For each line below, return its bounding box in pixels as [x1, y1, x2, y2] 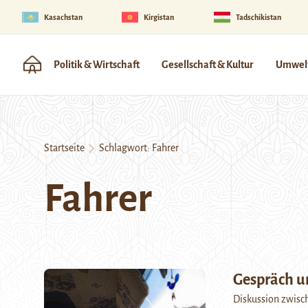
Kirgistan [144, 12, 175, 21]
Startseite [44, 142, 85, 153]
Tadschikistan [235, 12, 281, 21]
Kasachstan [44, 12, 82, 21]
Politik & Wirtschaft [54, 59, 140, 70]
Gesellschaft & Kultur [162, 59, 254, 70]
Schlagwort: [95, 142, 152, 153]
